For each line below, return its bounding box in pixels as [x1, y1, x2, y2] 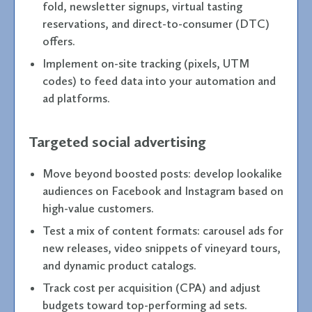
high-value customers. [42, 201, 154, 215]
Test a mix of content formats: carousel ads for [42, 223, 283, 237]
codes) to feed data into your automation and [42, 73, 276, 88]
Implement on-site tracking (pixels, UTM [42, 56, 249, 70]
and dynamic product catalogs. [42, 258, 196, 272]
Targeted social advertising [29, 132, 206, 151]
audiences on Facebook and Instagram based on [42, 183, 283, 198]
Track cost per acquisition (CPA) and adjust [42, 280, 260, 295]
